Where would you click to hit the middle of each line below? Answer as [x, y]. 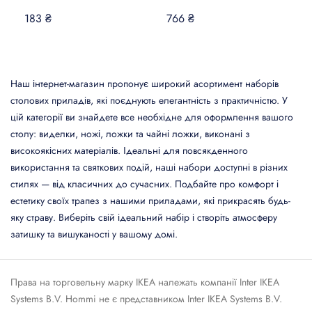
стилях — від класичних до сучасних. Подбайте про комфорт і [145, 184]
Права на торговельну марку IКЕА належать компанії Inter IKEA [145, 282]
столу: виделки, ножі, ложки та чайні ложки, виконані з [130, 134]
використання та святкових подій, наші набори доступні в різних [149, 167]
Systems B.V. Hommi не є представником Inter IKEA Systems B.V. [146, 299]
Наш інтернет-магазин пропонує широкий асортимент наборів [145, 84]
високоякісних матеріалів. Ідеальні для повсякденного [129, 151]
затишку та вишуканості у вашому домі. [94, 234]
